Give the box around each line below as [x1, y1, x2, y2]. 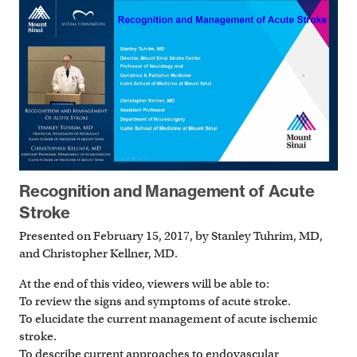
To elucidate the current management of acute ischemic [19, 312, 317, 327]
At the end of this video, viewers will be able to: [19, 277, 269, 292]
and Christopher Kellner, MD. [19, 245, 178, 261]
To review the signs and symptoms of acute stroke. [19, 294, 291, 309]
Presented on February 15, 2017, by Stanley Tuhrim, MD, [19, 228, 323, 243]
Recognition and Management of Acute [19, 181, 315, 202]
